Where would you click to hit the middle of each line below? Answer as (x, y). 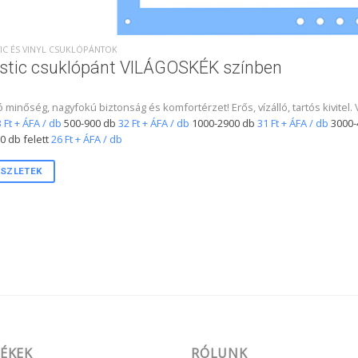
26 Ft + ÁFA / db (86, 139)
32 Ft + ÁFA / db (153, 123)
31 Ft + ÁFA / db (292, 123)
